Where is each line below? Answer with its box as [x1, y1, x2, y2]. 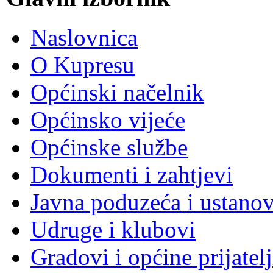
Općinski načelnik [30, 79, 204, 106]
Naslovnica [30, 24, 138, 51]
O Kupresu [30, 52, 135, 79]
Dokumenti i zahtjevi [30, 161, 233, 188]
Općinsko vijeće [30, 107, 185, 133]
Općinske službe [30, 134, 188, 161]
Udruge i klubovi [30, 216, 196, 243]
